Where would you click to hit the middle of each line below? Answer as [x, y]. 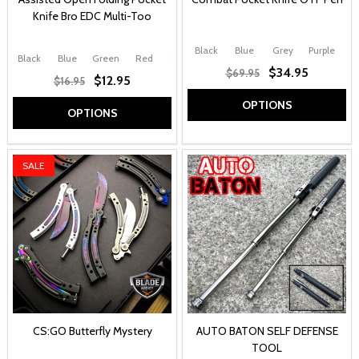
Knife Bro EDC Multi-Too [92, 16]
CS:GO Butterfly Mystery [92, 331]
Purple [321, 50]
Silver [183, 58]
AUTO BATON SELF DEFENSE [267, 331]
